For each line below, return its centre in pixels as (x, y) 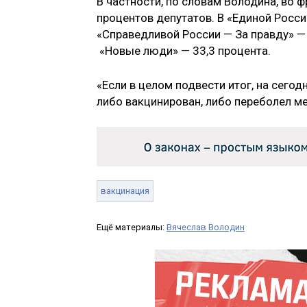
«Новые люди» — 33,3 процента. (184, 51)
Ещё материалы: (132, 228)
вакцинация (125, 191)
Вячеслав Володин (206, 228)
